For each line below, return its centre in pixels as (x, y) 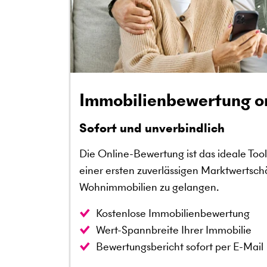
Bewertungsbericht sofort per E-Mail (180, 247)
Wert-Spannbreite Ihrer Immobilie (174, 230)
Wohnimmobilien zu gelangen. (150, 187)
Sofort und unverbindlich (152, 128)
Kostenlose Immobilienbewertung (173, 213)
